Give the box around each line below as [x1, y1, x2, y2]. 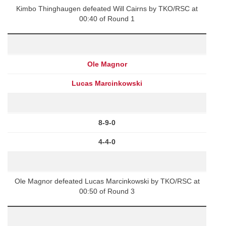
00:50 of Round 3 [79, 187, 135, 195]
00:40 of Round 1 [79, 14, 135, 23]
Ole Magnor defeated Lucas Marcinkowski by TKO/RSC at [14, 177, 200, 185]
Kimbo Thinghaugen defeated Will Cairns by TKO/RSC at [16, 4, 198, 13]
